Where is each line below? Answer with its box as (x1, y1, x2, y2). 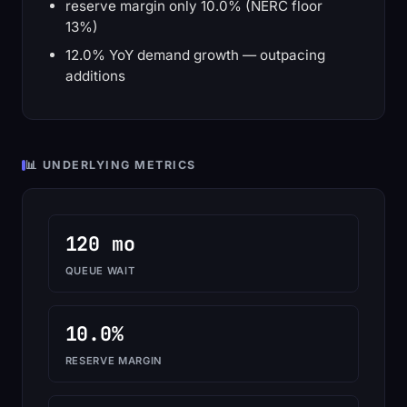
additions (65, 67, 126, 85)
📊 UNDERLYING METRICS (25, 158, 196, 173)
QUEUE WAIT (65, 263, 135, 277)
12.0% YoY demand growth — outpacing (65, 46, 326, 65)
